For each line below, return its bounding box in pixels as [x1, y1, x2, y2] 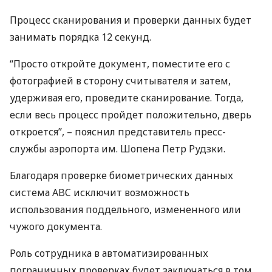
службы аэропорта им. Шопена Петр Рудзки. [10, 142, 225, 155]
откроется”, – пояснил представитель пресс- [10, 125, 226, 138]
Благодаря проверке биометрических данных [10, 169, 233, 182]
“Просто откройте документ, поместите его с [10, 57, 230, 70]
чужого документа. [10, 220, 102, 233]
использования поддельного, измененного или [10, 203, 241, 216]
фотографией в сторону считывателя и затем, [10, 74, 231, 87]
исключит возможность [71, 186, 189, 199]
